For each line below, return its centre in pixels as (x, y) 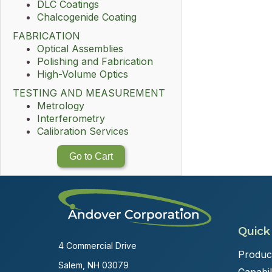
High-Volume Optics (83, 74)
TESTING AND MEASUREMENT (89, 93)
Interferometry (71, 118)
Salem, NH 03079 (93, 265)
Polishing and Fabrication (95, 61)
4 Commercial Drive (97, 246)
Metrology (61, 106)
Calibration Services (83, 131)
